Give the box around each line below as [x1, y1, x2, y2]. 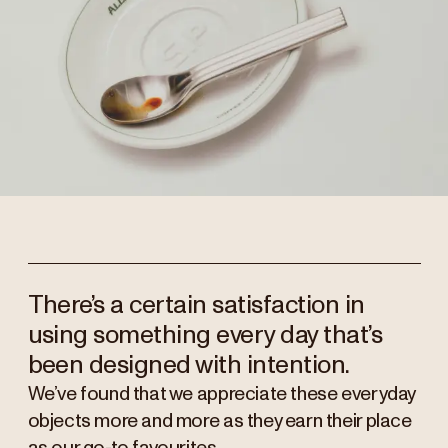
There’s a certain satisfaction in [27, 292, 365, 318]
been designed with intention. [27, 352, 350, 378]
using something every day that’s [27, 322, 383, 348]
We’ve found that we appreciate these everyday [27, 384, 415, 404]
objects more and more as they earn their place [27, 411, 412, 431]
